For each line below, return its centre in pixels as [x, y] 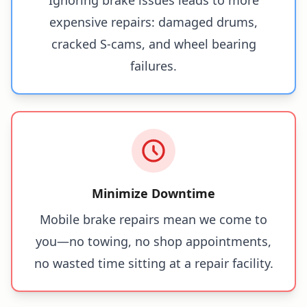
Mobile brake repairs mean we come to [153, 219]
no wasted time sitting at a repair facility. [153, 263]
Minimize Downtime [153, 193]
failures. [153, 65]
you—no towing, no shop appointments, [153, 241]
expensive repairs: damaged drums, [153, 22]
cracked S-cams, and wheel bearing [153, 44]
